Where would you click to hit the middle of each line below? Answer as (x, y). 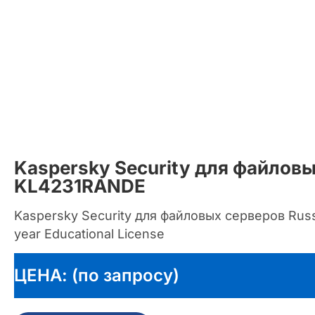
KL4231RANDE (80, 186)
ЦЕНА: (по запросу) (97, 275)
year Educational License (89, 233)
